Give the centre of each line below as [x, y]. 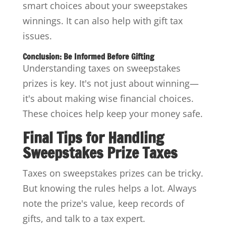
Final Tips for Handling [93, 137]
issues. [37, 36]
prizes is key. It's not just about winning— [110, 83]
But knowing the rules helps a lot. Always [109, 188]
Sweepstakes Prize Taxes [100, 152]
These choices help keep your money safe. [112, 113]
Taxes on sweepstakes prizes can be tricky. [113, 173]
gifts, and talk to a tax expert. [84, 218]
